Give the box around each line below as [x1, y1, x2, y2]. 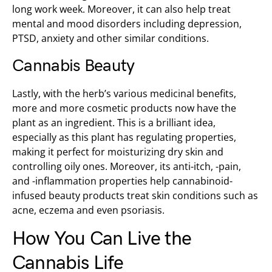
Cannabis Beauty [12, 56, 135, 76]
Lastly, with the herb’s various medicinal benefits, [12, 87, 236, 100]
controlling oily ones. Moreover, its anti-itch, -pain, [12, 160, 241, 173]
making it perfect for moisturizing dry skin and [12, 145, 223, 158]
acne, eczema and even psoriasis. [12, 203, 165, 217]
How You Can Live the [12, 227, 191, 251]
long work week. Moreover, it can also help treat [12, 2, 231, 16]
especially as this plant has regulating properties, [12, 131, 236, 144]
